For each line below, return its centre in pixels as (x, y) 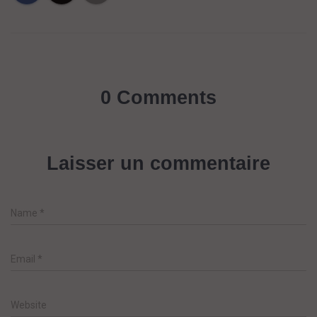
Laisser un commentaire (158, 163)
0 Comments (158, 98)
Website (29, 305)
